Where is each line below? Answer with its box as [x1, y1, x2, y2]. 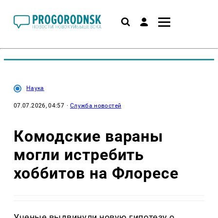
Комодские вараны [14, 127, 163, 145]
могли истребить [14, 145, 145, 164]
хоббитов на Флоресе [14, 163, 179, 182]
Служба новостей [70, 102, 122, 109]
